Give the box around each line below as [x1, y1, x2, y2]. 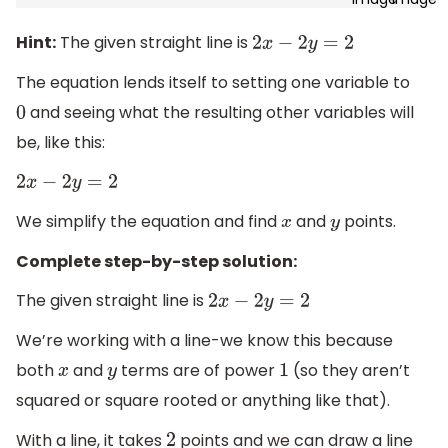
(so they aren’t [288, 359, 410, 383]
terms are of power [117, 359, 280, 383]
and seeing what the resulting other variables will [25, 101, 414, 125]
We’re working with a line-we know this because [16, 329, 393, 353]
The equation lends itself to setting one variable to [16, 71, 410, 95]
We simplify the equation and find [16, 210, 281, 234]
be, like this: [16, 131, 105, 155]
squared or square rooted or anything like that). [16, 389, 390, 413]
